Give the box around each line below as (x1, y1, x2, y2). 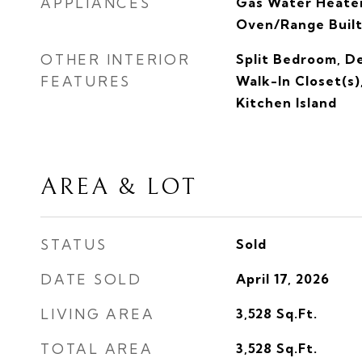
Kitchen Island (235, 95, 337, 111)
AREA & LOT (40, 174, 197, 200)
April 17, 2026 (235, 271, 330, 287)
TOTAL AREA (40, 340, 154, 357)
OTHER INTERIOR (40, 51, 191, 68)
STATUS (40, 236, 107, 253)
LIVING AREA (40, 305, 155, 322)
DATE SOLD (40, 271, 142, 288)
